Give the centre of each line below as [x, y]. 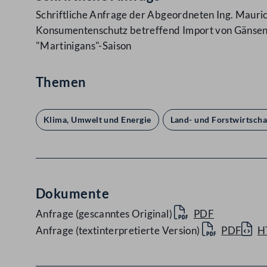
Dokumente [72, 193]
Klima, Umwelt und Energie [97, 119]
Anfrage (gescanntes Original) [104, 214]
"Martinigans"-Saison [84, 46]
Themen [61, 82]
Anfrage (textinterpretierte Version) [118, 230]
